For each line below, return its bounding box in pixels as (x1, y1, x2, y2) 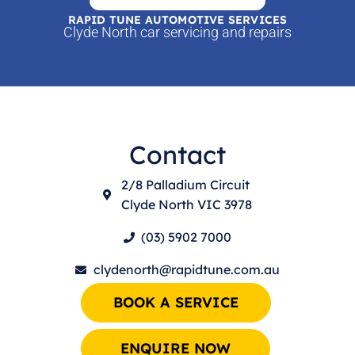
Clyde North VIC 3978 (120, 197, 252, 212)
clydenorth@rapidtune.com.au (93, 261, 280, 277)
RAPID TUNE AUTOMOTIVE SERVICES (67, 13, 288, 27)
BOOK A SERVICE (113, 293, 239, 311)
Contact (129, 139, 226, 170)
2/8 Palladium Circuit (120, 177, 250, 193)
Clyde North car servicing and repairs (63, 24, 292, 40)
